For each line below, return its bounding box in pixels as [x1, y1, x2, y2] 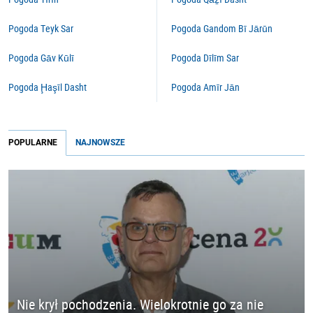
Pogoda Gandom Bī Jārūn [171, 22, 272, 35]
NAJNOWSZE [75, 138, 125, 147]
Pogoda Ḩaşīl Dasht [8, 80, 87, 94]
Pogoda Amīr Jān [171, 80, 240, 94]
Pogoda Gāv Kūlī [8, 51, 74, 64]
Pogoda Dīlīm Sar [171, 51, 239, 64]
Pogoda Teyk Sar [8, 22, 73, 35]
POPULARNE [8, 138, 57, 147]
